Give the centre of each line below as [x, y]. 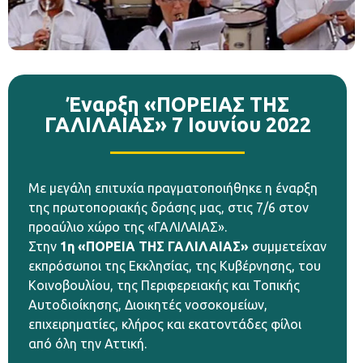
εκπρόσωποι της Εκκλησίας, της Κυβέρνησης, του [175, 266]
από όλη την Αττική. [88, 344]
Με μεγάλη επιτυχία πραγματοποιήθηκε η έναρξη [173, 188]
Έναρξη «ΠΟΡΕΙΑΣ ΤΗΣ [177, 105]
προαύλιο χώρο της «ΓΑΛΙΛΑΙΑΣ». [128, 227]
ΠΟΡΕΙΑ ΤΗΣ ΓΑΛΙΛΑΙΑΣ [163, 247]
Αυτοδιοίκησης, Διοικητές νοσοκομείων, [148, 305]
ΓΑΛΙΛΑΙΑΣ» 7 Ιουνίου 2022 [177, 125]
